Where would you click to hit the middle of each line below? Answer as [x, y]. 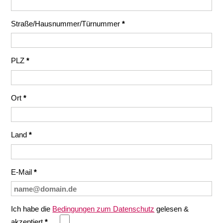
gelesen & [172, 209]
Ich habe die [32, 209]
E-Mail [23, 172]
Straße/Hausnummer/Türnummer [67, 23]
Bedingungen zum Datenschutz [104, 209]
